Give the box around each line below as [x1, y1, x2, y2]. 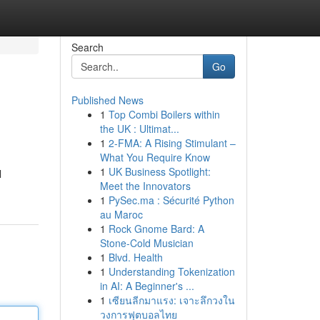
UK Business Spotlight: [108, 164, 211, 179]
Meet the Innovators [99, 179, 191, 193]
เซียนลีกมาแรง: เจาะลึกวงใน [108, 293, 235, 307]
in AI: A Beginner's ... [99, 279, 194, 293]
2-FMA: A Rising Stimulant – [108, 136, 236, 150]
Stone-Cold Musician [99, 236, 194, 250]
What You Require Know [99, 150, 210, 164]
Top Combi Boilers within [108, 107, 220, 121]
